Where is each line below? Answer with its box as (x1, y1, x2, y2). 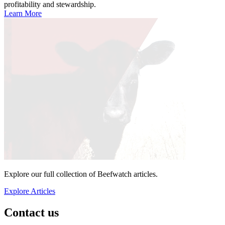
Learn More (4, 9, 42, 18)
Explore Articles (4, 186, 55, 195)
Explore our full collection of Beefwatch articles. (4, 169, 158, 178)
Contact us (4, 205, 59, 219)
